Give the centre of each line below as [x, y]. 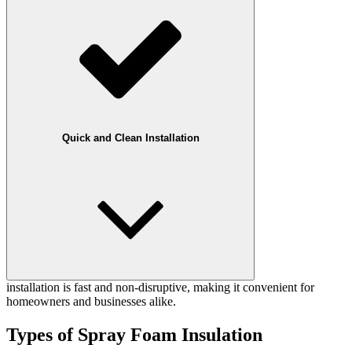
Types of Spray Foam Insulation [134, 334]
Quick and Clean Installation [130, 138]
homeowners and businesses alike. [91, 302]
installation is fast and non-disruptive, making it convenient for [160, 288]
